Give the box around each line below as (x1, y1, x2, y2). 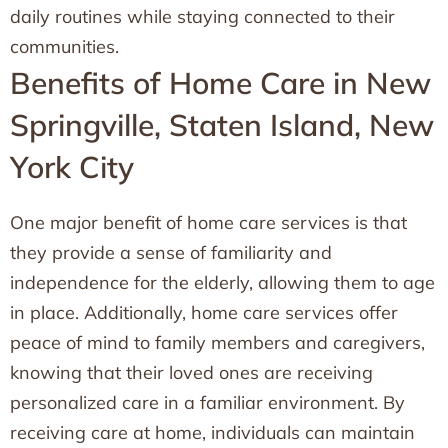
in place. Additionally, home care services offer (10, 301, 398, 324)
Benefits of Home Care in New (10, 64, 431, 102)
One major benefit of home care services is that (10, 211, 407, 234)
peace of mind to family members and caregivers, (10, 331, 425, 354)
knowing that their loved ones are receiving (10, 361, 373, 384)
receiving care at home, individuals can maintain (10, 421, 415, 444)
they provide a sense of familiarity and (10, 241, 332, 264)
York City (10, 148, 134, 186)
